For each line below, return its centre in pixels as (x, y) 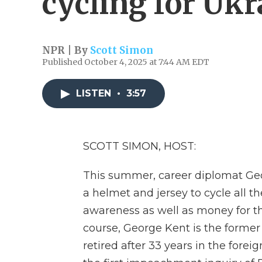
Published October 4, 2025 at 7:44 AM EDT (126, 62)
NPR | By (66, 50)
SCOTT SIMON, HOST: (139, 146)
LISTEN (95, 93)
